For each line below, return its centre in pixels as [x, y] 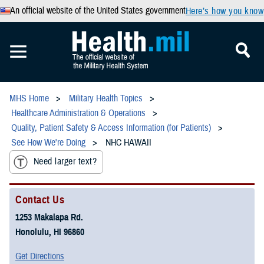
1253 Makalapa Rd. [49, 217]
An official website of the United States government [98, 11]
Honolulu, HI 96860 [50, 232]
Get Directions [40, 256]
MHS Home [29, 98]
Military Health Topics [106, 98]
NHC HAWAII [128, 143]
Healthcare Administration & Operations [78, 113]
